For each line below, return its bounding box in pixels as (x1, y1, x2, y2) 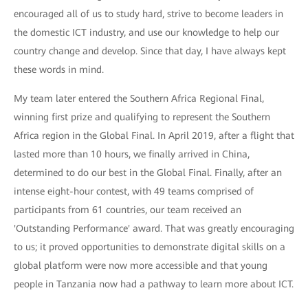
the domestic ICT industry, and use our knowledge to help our (14, 27, 279, 38)
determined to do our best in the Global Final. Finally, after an (14, 167, 282, 179)
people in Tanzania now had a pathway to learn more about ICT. (14, 278, 294, 290)
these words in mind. (14, 64, 104, 76)
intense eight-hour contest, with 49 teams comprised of (14, 186, 254, 197)
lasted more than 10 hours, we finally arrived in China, (14, 148, 250, 160)
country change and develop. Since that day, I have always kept (14, 45, 286, 57)
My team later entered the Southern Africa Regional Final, (14, 93, 264, 104)
